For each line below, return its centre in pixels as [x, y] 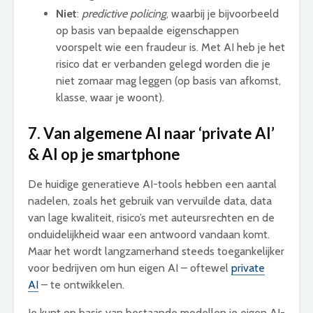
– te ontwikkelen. [81, 285]
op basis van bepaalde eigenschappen [147, 30]
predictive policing [124, 14]
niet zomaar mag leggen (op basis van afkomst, [168, 81]
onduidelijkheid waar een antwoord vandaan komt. [149, 234]
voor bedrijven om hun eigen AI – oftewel [130, 268]
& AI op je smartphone [104, 154]
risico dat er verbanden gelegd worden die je [163, 64]
